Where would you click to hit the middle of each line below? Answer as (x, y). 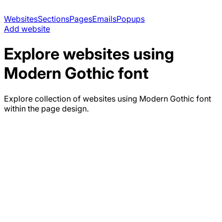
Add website (27, 29)
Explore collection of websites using (72, 98)
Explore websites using (89, 54)
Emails (104, 19)
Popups (131, 19)
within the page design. (46, 108)
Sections (54, 19)
